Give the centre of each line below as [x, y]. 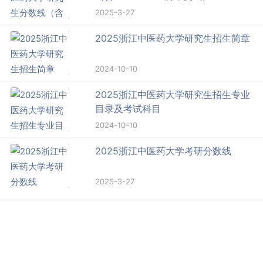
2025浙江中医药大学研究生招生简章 [173, 38]
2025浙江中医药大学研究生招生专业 [173, 94]
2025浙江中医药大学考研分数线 [163, 151]
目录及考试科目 [128, 108]
